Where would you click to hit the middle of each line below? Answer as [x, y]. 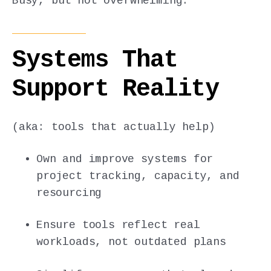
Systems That [95, 60]
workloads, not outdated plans [131, 242]
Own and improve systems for [125, 159]
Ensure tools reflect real [118, 225]
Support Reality [116, 90]
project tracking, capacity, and [138, 176]
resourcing [69, 193]
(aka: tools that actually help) [114, 127]
